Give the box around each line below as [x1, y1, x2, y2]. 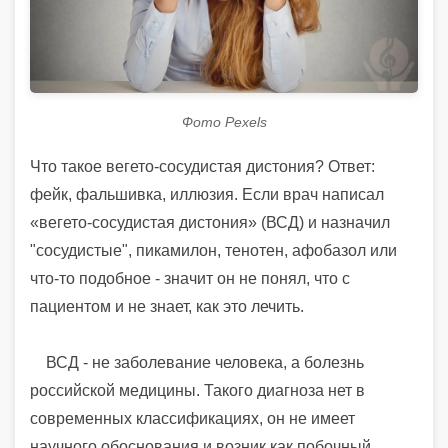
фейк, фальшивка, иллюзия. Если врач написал [30, 185, 384, 203]
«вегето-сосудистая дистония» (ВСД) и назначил [30, 213, 390, 231]
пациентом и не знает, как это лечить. [30, 297, 304, 315]
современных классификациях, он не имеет [30, 409, 355, 427]
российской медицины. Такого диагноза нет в [30, 381, 365, 399]
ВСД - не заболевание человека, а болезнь [30, 353, 364, 371]
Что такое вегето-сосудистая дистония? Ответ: [30, 157, 375, 175]
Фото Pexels [181, 113, 267, 130]
